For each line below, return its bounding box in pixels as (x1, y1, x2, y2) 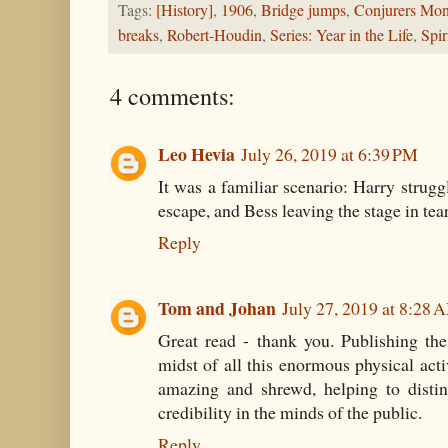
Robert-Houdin (167, 24, 262, 47)
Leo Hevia (158, 141, 235, 168)
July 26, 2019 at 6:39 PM (241, 142, 418, 167)
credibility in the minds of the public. (158, 399, 422, 424)
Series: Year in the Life (270, 24, 413, 47)
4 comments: (110, 79, 235, 113)
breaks (118, 24, 159, 47)
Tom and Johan (158, 294, 276, 321)
